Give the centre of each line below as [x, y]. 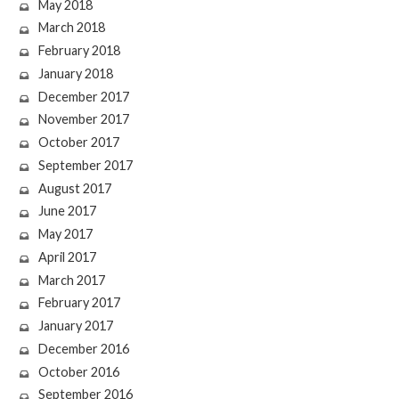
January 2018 [75, 73]
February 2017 [79, 303]
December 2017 [83, 96]
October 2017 [78, 142]
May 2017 [65, 234]
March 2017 [71, 280]
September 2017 [85, 165]
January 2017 [75, 326]
